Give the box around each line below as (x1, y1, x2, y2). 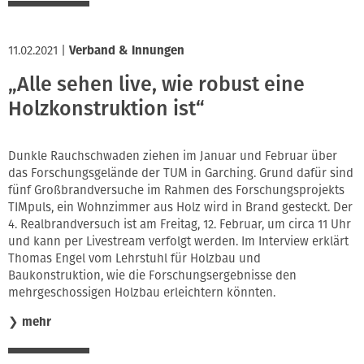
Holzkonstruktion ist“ (8, 97, 205, 122)
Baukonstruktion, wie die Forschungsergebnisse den (8, 267, 297, 283)
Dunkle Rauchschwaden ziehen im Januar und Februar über (8, 148, 337, 163)
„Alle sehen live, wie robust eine (8, 72, 305, 97)
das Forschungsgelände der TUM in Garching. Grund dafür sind (8, 165, 353, 180)
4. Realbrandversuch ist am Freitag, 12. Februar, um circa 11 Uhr (8, 216, 351, 232)
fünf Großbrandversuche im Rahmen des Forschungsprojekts (8, 182, 344, 197)
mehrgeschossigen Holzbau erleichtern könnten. (8, 284, 275, 300)
